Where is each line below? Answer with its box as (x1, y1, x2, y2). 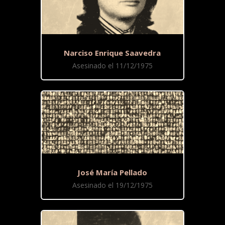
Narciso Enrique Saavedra (64, 48, 161, 58)
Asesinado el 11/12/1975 (72, 61, 153, 71)
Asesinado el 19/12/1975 (72, 180, 153, 190)
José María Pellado (77, 167, 148, 178)
